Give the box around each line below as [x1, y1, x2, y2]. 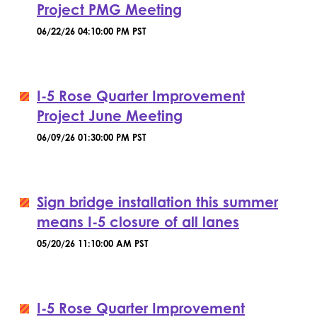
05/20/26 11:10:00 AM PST [37, 238, 148, 249]
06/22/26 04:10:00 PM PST [37, 25, 146, 37]
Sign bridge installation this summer [37, 193, 278, 211]
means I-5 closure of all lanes [37, 213, 239, 231]
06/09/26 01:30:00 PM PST [37, 132, 146, 143]
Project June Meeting [37, 107, 183, 125]
